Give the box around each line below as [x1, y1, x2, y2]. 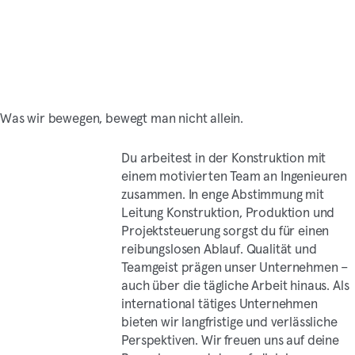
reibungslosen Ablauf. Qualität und [121, 240, 317, 258]
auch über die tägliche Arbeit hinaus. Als [121, 277, 349, 295]
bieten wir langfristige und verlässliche [121, 313, 338, 331]
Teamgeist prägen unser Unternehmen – [121, 258, 349, 277]
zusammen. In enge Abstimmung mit [121, 185, 324, 204]
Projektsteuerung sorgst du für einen [121, 222, 330, 240]
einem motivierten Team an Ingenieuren [121, 167, 348, 185]
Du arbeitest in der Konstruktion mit [121, 149, 326, 167]
